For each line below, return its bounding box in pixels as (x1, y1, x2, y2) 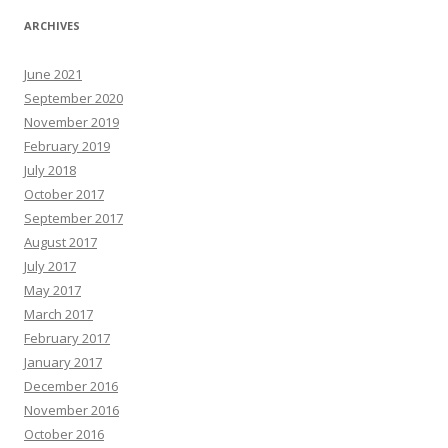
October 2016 (24, 425, 104, 444)
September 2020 (24, 89, 123, 108)
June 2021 (24, 65, 82, 84)
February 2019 (24, 137, 110, 156)
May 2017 (24, 281, 81, 300)
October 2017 (24, 185, 104, 204)
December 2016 (24, 377, 118, 396)
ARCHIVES (24, 18, 80, 34)
